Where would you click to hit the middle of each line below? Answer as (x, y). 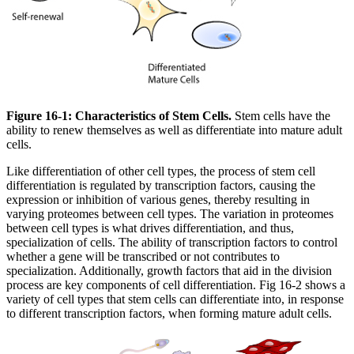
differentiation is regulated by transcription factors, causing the (161, 186)
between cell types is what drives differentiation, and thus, (150, 228)
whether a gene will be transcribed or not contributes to (143, 257)
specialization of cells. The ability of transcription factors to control (172, 243)
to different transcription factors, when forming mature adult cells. (169, 314)
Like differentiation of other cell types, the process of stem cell (161, 171)
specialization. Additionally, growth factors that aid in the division (169, 271)
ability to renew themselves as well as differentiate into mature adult (174, 130)
